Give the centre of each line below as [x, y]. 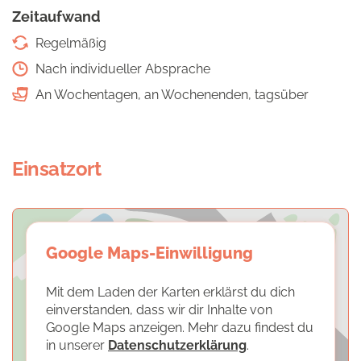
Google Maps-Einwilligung [149, 253]
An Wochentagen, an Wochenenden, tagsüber [170, 95]
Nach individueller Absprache [121, 69]
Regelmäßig [69, 43]
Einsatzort [57, 169]
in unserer [77, 345]
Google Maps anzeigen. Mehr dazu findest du [180, 328]
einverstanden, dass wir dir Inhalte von [159, 310]
